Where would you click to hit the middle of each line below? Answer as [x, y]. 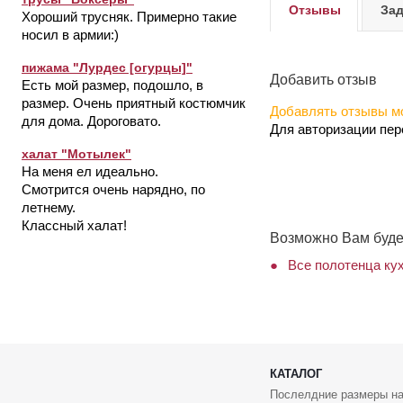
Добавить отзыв [323, 79]
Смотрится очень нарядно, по [113, 189]
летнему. [52, 207]
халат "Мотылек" [76, 154]
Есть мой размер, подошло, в [112, 85]
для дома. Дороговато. [91, 121]
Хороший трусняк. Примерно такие [129, 17]
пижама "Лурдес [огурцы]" [107, 67]
